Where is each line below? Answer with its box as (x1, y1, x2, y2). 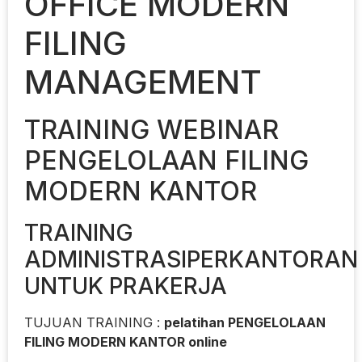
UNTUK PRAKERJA (24, 271, 227, 300)
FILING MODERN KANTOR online (24, 333, 227, 350)
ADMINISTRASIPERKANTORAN (24, 245, 358, 273)
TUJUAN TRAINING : (24, 314, 164, 330)
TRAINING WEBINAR (24, 113, 279, 145)
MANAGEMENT (24, 61, 262, 102)
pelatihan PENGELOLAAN (164, 314, 326, 330)
